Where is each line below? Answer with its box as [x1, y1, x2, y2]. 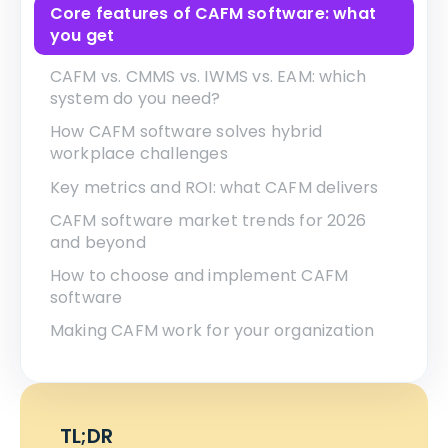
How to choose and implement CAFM [49, 263, 349, 287]
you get [49, 23, 115, 47]
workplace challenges [49, 142, 228, 166]
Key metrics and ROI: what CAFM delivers [49, 175, 379, 199]
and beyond [49, 230, 146, 254]
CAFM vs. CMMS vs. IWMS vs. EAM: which [49, 65, 367, 89]
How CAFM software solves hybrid [49, 120, 322, 144]
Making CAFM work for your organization [49, 319, 375, 343]
